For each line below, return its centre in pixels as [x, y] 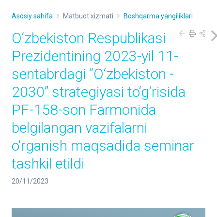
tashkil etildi [48, 163]
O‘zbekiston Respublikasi [89, 38]
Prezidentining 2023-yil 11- [95, 56]
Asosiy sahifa [32, 16]
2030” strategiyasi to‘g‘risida [99, 92]
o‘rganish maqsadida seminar [103, 146]
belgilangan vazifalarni [79, 128]
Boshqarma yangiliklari [158, 16]
